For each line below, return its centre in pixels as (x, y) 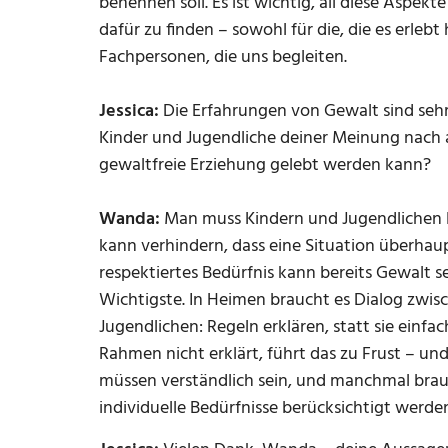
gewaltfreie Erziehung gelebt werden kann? (265, 165)
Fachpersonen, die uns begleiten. (223, 57)
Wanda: (129, 219)
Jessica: (131, 111)
